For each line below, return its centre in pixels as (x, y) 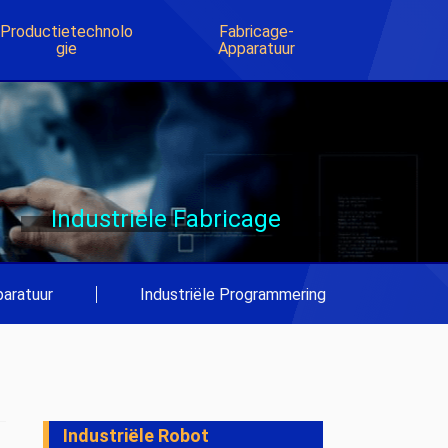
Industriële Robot (136, 435)
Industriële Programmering (232, 294)
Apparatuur (256, 48)
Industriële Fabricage (166, 219)
